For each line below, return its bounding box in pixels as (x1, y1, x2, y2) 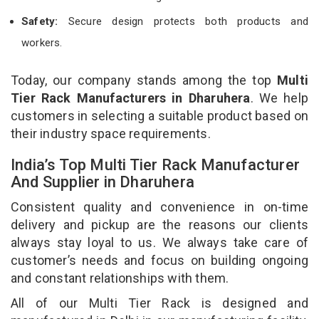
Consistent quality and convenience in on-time (11, 199, 308, 214)
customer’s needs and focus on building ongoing (11, 252, 308, 268)
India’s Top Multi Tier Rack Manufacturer (11, 155, 300, 174)
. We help (250, 90, 308, 105)
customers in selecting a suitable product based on (11, 108, 308, 123)
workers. (21, 36, 63, 49)
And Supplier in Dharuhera (11, 172, 199, 191)
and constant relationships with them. (11, 270, 232, 286)
